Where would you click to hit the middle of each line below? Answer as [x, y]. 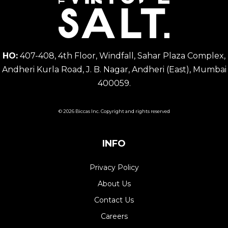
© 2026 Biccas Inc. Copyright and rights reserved [114, 111]
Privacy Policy [114, 168]
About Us [114, 184]
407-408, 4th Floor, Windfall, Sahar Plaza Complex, [122, 55]
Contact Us [114, 200]
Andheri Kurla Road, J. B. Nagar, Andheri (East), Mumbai [114, 69]
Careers [114, 217]
